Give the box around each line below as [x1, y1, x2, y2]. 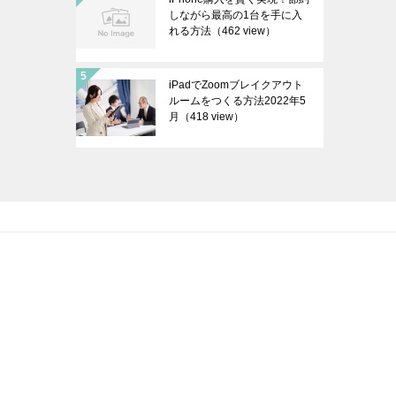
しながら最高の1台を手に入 [169, 8, 302, 21]
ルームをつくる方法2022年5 [169, 94, 306, 107]
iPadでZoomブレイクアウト [169, 78, 303, 91]
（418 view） [179, 110, 244, 123]
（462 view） [211, 24, 276, 37]
